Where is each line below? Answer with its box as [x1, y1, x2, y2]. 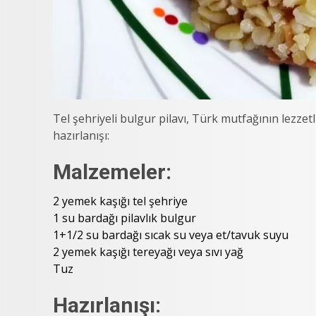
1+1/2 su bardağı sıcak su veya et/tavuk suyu [53, 227, 288, 243]
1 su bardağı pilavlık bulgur [53, 210, 196, 226]
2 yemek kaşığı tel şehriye [53, 193, 188, 209]
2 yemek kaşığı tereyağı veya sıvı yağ [53, 244, 243, 260]
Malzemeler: [53, 159, 171, 185]
